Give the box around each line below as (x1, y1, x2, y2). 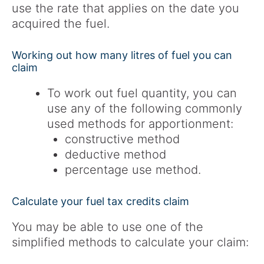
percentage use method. (65, 163, 201, 177)
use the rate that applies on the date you (12, 1, 239, 16)
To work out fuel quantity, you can (47, 86, 237, 101)
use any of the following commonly (47, 101, 242, 116)
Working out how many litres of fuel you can (12, 49, 232, 62)
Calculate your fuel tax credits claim (12, 195, 189, 208)
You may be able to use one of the (12, 220, 203, 235)
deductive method (65, 147, 166, 162)
